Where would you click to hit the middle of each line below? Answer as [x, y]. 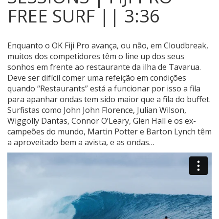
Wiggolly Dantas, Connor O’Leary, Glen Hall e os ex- [102, 121]
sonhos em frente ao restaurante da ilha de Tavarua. [104, 67]
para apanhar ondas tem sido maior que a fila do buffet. [109, 99]
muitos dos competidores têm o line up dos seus [96, 56]
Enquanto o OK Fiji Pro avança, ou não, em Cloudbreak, [108, 46]
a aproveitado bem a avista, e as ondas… [81, 142]
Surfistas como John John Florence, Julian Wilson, [97, 110]
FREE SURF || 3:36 [84, 16]
